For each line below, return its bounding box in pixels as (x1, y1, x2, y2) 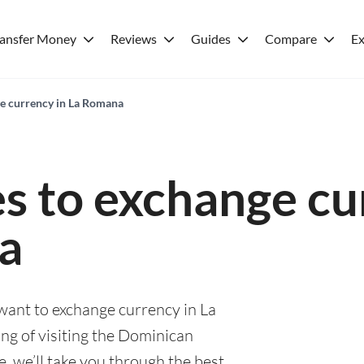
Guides (191, 31, 231, 46)
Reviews (110, 31, 157, 46)
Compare (265, 31, 317, 46)
